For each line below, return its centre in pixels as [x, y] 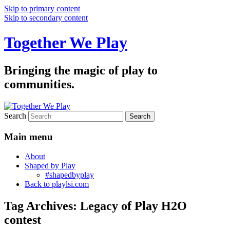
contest [23, 220]
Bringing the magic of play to [81, 70]
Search [15, 116]
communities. [39, 84]
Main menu [28, 137]
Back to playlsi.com [57, 184]
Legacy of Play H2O [133, 206]
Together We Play [66, 43]
